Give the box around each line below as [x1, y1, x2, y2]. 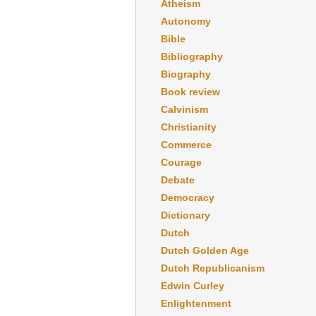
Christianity [161, 121, 217, 133]
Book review [161, 85, 220, 97]
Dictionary [161, 209, 210, 221]
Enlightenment [161, 297, 231, 309]
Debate [161, 174, 195, 186]
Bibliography [161, 50, 223, 62]
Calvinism [161, 103, 208, 115]
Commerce [161, 138, 212, 150]
